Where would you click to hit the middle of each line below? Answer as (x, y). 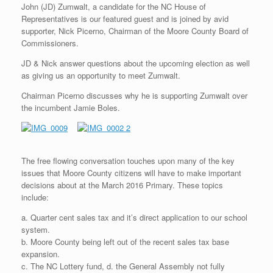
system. (36, 229)
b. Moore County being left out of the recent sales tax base (125, 241)
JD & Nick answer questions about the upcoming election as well (136, 63)
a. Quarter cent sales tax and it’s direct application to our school (134, 217)
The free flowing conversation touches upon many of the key (128, 160)
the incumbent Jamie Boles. (71, 108)
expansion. (41, 253)
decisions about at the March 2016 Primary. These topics (122, 185)
